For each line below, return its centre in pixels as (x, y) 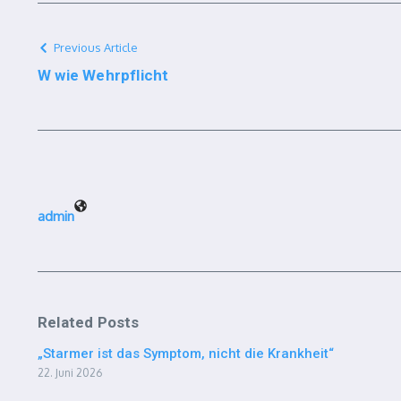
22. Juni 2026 (70, 373)
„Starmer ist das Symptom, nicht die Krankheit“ (186, 354)
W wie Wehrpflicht (103, 75)
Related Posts (89, 322)
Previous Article (96, 47)
